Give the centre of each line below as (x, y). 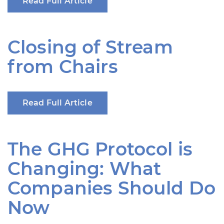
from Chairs (63, 67)
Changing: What (84, 169)
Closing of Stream (90, 47)
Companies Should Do (112, 188)
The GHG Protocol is (100, 149)
